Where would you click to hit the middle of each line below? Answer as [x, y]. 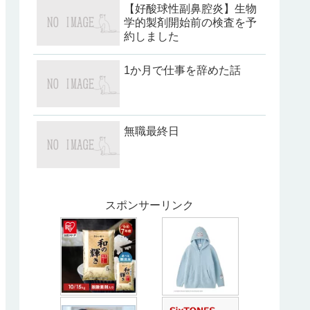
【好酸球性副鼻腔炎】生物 [190, 9]
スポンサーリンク [149, 206]
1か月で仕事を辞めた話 [182, 70]
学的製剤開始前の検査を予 [190, 23]
